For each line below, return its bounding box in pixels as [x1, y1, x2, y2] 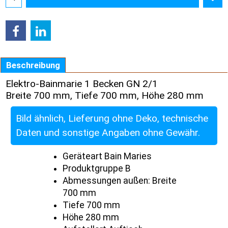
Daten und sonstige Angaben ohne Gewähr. [16, 127, 200, 139]
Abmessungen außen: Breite [63, 176, 177, 186]
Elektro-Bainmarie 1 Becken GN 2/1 [6, 78, 158, 90]
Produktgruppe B [63, 163, 131, 174]
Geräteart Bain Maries [63, 151, 152, 162]
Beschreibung [6, 60, 60, 71]
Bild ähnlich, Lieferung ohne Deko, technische [16, 112, 208, 125]
